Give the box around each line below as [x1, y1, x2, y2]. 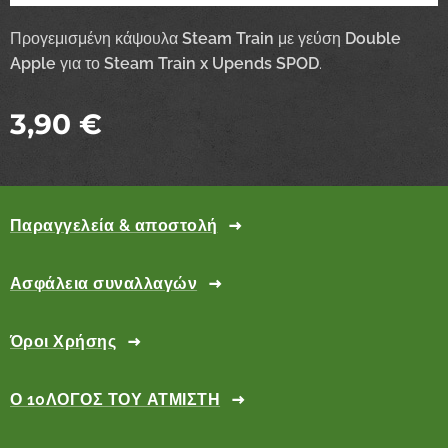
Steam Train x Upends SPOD [104, 53, 319, 73]
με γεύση [278, 28, 345, 48]
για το [56, 53, 104, 73]
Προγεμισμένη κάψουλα [10, 28, 182, 48]
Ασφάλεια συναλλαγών [10, 273, 198, 293]
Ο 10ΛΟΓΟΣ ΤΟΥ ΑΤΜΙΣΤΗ [10, 389, 221, 409]
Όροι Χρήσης [10, 331, 117, 351]
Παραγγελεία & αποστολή [10, 215, 218, 235]
